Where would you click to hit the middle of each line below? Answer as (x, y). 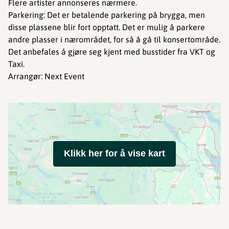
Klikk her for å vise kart (114, 153)
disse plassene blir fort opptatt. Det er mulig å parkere (107, 27)
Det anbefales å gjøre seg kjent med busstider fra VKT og (112, 52)
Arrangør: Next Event (46, 76)
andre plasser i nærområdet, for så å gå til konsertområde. (114, 39)
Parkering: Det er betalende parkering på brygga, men (107, 15)
